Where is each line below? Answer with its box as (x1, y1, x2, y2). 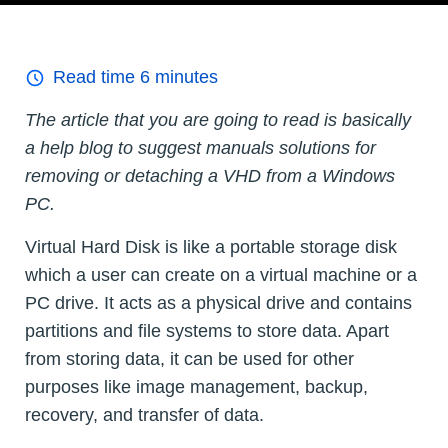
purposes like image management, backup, (25, 377, 368, 398)
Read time (53, 67, 140, 88)
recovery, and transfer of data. (25, 405, 264, 426)
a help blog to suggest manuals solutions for (25, 138, 376, 159)
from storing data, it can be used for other (25, 349, 354, 370)
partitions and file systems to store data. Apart (25, 321, 389, 342)
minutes (150, 67, 218, 88)
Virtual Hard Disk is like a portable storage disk (25, 237, 397, 258)
